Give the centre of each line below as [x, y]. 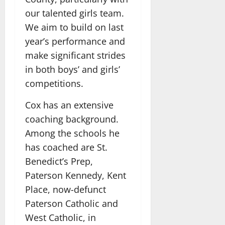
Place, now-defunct [66, 189]
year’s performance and [75, 41]
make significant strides [75, 55]
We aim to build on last [74, 27]
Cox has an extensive [69, 105]
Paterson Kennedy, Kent [76, 175]
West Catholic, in [61, 217]
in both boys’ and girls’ [73, 69]
